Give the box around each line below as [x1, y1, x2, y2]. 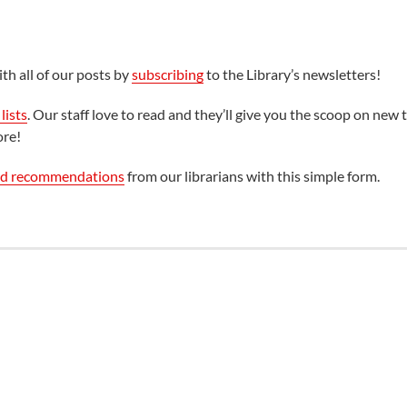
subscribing [131, 65, 203, 83]
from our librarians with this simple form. [124, 166, 380, 184]
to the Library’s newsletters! [203, 65, 381, 83]
